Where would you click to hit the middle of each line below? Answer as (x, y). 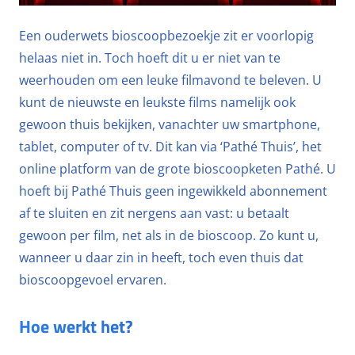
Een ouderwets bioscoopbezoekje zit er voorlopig (166, 36)
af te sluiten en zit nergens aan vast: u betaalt (154, 213)
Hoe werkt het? (76, 326)
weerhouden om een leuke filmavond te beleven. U (170, 80)
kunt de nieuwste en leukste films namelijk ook (157, 102)
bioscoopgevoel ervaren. (93, 280)
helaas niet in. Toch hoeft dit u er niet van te (150, 58)
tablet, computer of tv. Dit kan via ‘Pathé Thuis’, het (170, 147)
